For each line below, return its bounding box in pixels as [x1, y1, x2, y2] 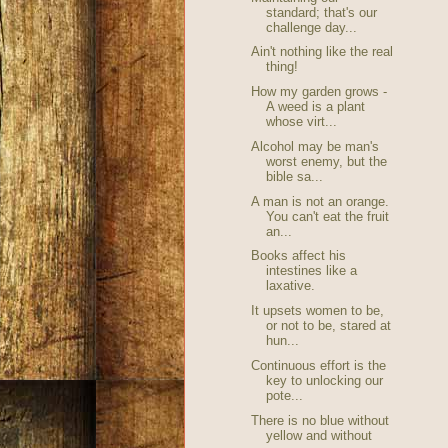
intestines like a [265, 263, 357, 279]
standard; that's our [265, 4, 377, 20]
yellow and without [265, 427, 372, 443]
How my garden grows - [250, 84, 387, 100]
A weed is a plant [265, 99, 365, 115]
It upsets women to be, [250, 303, 384, 319]
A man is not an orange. [250, 193, 389, 209]
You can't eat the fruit [265, 208, 389, 224]
